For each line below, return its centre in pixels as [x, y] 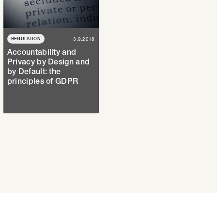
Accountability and [42, 52]
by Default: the [34, 71]
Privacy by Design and [48, 62]
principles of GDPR [43, 81]
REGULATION [26, 39]
